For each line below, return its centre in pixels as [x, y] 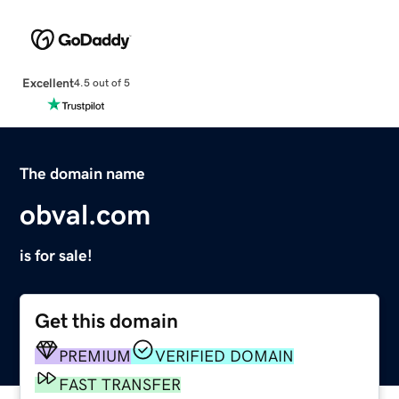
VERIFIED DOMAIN [225, 356]
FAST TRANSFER [120, 384]
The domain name [83, 173]
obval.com [85, 214]
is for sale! [57, 255]
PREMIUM [95, 356]
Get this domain [107, 321]
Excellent [48, 82]
